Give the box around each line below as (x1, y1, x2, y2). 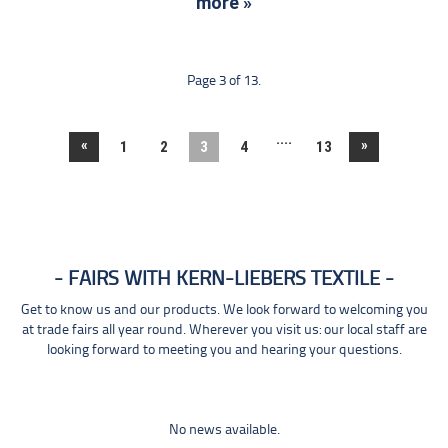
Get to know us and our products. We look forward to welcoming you (20, 302, 428, 318)
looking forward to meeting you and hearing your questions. (46, 342, 402, 358)
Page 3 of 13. (187, 73, 261, 89)
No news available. (168, 422, 280, 438)
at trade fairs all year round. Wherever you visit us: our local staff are (21, 322, 427, 338)
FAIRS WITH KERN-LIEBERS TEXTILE (68, 268, 380, 290)
